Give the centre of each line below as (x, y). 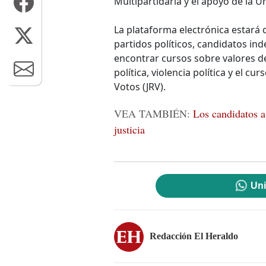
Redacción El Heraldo (194, 236)
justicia (129, 129)
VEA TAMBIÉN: (153, 113)
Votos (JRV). (140, 87)
